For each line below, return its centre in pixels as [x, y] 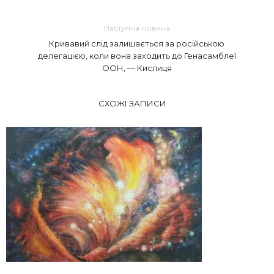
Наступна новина [137, 28]
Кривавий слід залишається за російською [137, 44]
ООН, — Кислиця [137, 68]
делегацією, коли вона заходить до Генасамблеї [137, 56]
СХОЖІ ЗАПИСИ [132, 104]
